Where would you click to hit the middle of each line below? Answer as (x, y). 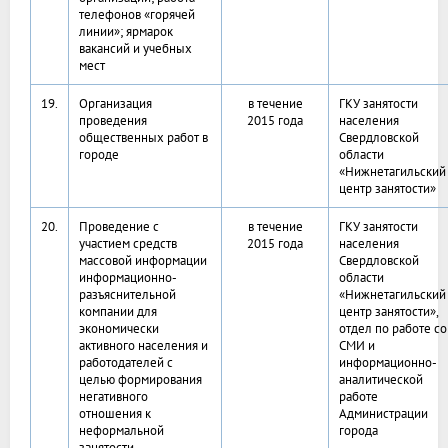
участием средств (128, 244)
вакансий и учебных (135, 49)
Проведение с (119, 227)
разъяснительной (127, 295)
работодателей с (126, 363)
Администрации (383, 414)
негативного (113, 397)
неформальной (121, 431)
